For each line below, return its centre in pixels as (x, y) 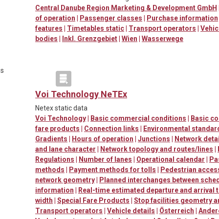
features (49, 28)
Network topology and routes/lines (157, 149)
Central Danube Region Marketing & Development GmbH (126, 8)
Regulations (55, 159)
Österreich (177, 210)
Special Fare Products (93, 200)
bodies (46, 38)
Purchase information (182, 18)
